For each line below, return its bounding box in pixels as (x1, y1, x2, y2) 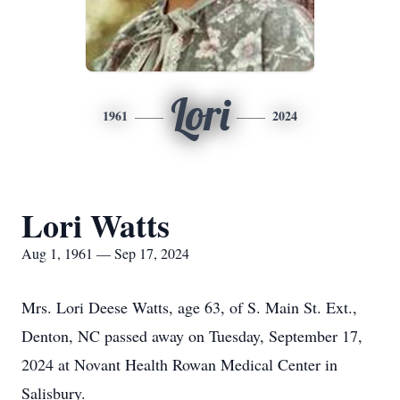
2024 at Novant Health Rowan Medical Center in (21, 354, 337, 375)
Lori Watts (21, 202, 170, 248)
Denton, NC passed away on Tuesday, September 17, (21, 325, 362, 346)
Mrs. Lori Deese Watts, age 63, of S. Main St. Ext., (21, 296, 357, 318)
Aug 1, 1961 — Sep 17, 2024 (21, 244, 189, 262)
